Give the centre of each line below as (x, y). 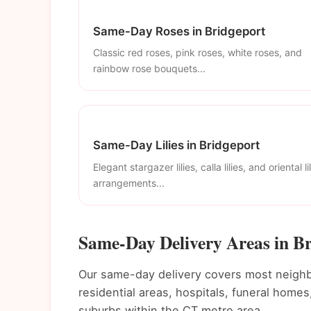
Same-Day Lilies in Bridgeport (176, 145)
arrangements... (129, 183)
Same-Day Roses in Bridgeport (179, 31)
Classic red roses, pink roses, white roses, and (197, 53)
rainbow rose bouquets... (149, 69)
